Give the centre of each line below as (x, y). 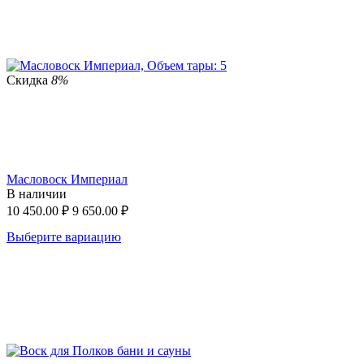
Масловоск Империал (67, 179)
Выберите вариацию (64, 236)
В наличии (37, 193)
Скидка (29, 80)
